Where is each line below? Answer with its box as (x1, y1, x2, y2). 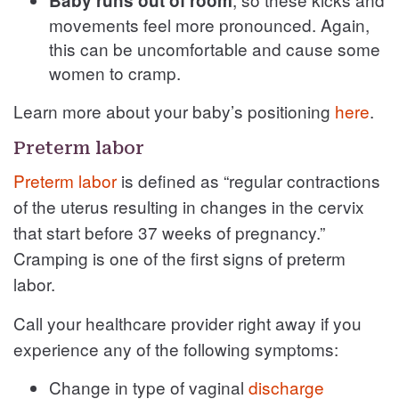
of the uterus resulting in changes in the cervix (13, 193, 364, 218)
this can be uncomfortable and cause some (49, 36, 380, 61)
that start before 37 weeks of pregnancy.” (13, 219, 325, 244)
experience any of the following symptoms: (13, 336, 338, 361)
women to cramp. (49, 60, 181, 85)
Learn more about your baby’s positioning (13, 98, 335, 123)
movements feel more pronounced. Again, (49, 12, 370, 37)
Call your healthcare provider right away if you (13, 310, 362, 335)
